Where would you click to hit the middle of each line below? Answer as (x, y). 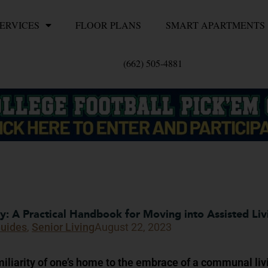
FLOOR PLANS (109, 25)
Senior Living (63, 227)
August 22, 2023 (133, 227)
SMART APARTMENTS (216, 25)
